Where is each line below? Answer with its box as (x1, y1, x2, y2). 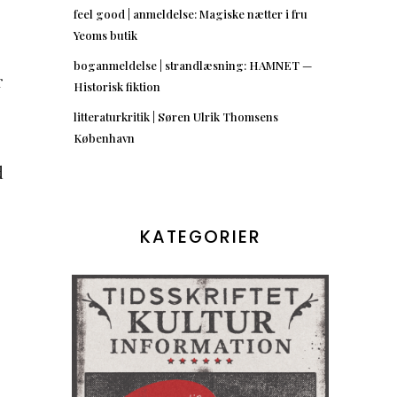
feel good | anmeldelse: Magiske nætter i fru (74, 5, 307, 21)
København (74, 129, 135, 145)
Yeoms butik (74, 27, 137, 43)
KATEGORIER (139, 224, 261, 249)
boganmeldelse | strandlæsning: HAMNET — (74, 57, 312, 73)
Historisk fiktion (74, 78, 160, 94)
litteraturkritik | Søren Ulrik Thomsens (74, 108, 278, 124)
